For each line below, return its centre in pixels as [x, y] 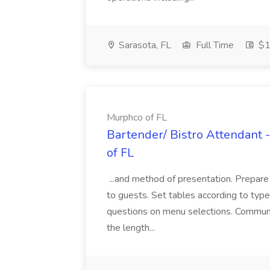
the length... [132, 228]
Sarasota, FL [144, 45]
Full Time [214, 45]
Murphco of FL [137, 118]
